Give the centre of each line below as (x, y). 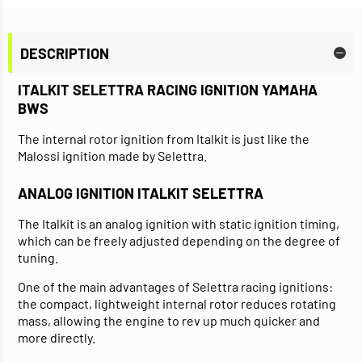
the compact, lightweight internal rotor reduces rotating (177, 304)
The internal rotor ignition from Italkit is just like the (164, 139)
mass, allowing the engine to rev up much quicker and (169, 321)
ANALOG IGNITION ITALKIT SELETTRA (141, 194)
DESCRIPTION (65, 53)
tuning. (38, 258)
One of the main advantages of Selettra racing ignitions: (175, 287)
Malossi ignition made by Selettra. (112, 156)
